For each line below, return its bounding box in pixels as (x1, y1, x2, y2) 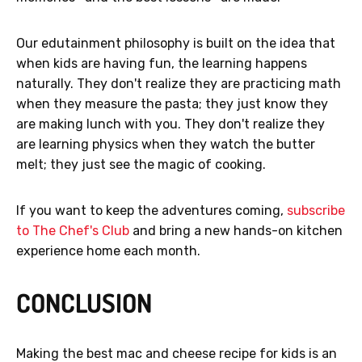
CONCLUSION (16, 286, 152, 320)
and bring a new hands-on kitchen (129, 223, 343, 239)
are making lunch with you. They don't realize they (16, 116, 325, 133)
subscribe (287, 203, 345, 219)
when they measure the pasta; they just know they (16, 96, 328, 112)
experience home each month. (16, 243, 200, 259)
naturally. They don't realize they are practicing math (16, 76, 341, 92)
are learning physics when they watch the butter (16, 137, 315, 153)
